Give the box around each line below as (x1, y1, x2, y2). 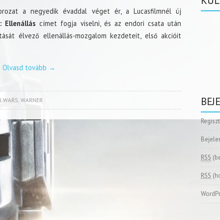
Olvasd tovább (2, 62, 49, 72)
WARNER (20, 96, 43, 104)
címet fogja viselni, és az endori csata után (36, 18, 182, 28)
